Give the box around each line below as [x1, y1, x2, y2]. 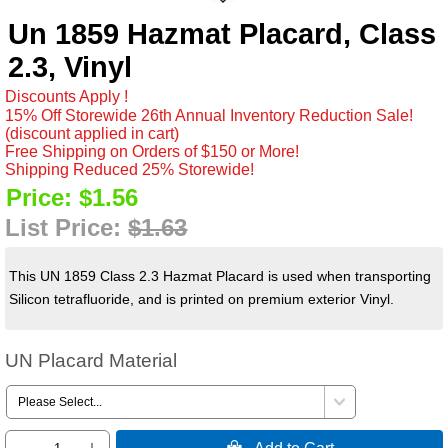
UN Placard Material [5, 349, 178, 371]
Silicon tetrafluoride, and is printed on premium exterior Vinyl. [9, 291, 395, 308]
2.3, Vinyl [8, 50, 133, 83]
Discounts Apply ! [5, 87, 129, 105]
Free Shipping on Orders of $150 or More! [5, 142, 300, 160]
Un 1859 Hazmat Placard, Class [8, 17, 437, 50]
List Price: [5, 213, 129, 241]
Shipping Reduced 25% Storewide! [5, 160, 255, 178]
